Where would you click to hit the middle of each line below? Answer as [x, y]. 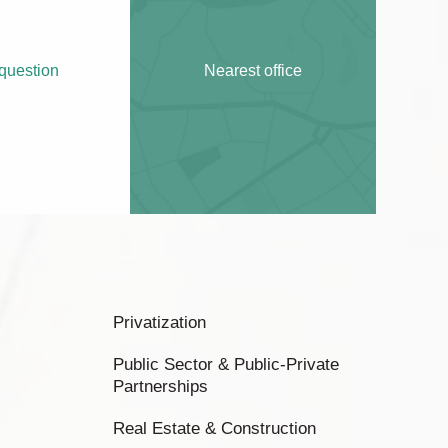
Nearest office [252, 70]
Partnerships [160, 386]
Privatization [159, 322]
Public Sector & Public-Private [226, 364]
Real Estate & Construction [214, 428]
